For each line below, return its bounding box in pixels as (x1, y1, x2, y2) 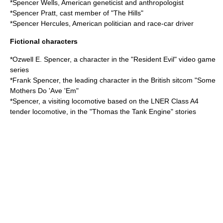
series (10, 66, 29, 74)
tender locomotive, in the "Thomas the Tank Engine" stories (10, 108, 196, 115)
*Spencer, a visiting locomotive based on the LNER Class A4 (10, 97, 199, 105)
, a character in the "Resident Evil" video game (70, 55, 216, 63)
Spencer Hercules (12, 19, 69, 27)
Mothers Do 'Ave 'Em (10, 87, 76, 95)
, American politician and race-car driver (69, 19, 194, 27)
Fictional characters (10, 37, 78, 45)
